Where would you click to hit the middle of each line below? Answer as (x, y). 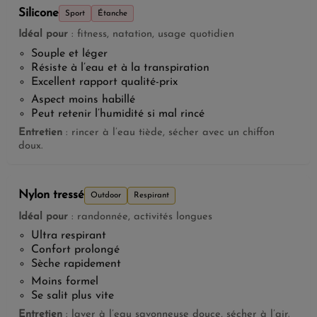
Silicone (39, 13)
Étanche (113, 13)
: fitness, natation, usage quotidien (151, 35)
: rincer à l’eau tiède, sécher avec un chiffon (168, 133)
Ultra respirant (68, 235)
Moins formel (64, 282)
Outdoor (106, 195)
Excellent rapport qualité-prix (104, 82)
